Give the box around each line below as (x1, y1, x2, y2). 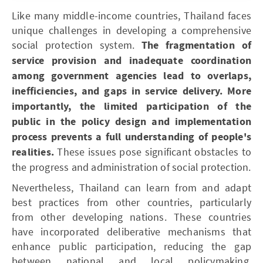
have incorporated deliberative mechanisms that (12, 224, 251, 238)
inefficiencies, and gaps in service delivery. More (12, 83, 251, 99)
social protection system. (12, 38, 141, 52)
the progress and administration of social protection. (12, 160, 251, 174)
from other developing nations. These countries (12, 210, 251, 224)
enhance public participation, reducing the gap (12, 239, 251, 253)
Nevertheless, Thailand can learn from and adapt (12, 180, 251, 194)
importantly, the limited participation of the (12, 99, 251, 114)
